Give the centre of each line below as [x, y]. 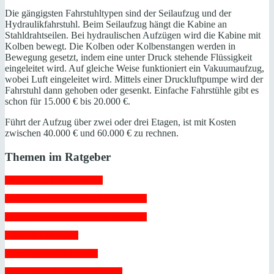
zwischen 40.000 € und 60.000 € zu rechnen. [92, 133]
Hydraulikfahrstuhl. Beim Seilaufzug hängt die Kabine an [116, 24]
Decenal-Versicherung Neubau [76, 217]
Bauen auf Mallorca [54, 180]
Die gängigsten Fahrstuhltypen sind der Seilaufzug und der [118, 13]
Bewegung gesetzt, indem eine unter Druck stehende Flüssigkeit [128, 57]
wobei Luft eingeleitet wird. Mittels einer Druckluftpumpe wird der [134, 80]
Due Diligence [42, 235]
